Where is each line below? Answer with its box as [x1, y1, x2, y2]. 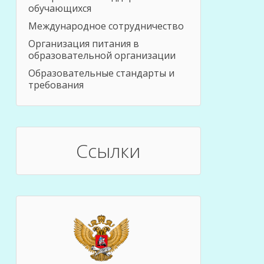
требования [28, 78, 84, 91]
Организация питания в [28, 37, 139, 50]
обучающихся [28, 1, 91, 15]
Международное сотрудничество [28, 19, 184, 32]
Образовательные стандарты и [28, 66, 174, 80]
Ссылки [76, 137, 141, 163]
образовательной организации [28, 48, 176, 62]
